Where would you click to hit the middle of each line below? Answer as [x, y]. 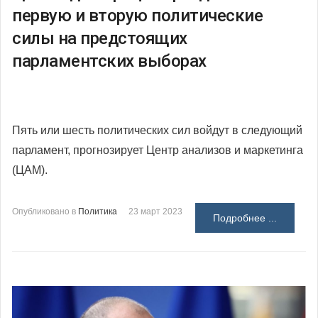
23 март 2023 [155, 212]
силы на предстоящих [100, 39]
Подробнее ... [245, 218]
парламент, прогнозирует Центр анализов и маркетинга [158, 150]
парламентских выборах [109, 61]
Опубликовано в [44, 212]
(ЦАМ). [30, 170]
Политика [98, 212]
